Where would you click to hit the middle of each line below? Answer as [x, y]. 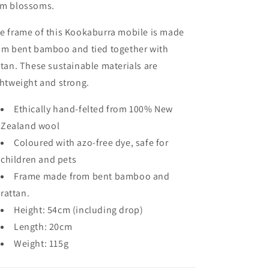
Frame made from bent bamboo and [92, 176]
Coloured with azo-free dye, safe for [91, 143]
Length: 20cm [43, 227]
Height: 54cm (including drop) [79, 210]
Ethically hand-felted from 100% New [94, 109]
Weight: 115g [41, 243]
